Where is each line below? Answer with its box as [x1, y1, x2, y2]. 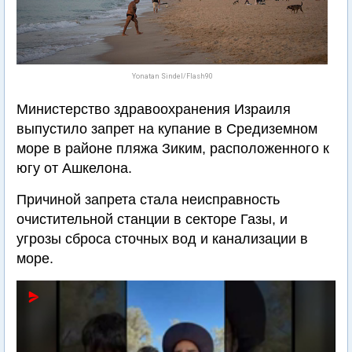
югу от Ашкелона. [16, 160, 132, 176]
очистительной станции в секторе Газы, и [16, 211, 288, 227]
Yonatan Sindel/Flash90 [131, 72, 213, 80]
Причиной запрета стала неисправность [16, 192, 280, 207]
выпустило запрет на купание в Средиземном [16, 121, 317, 137]
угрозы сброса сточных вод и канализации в [16, 231, 308, 247]
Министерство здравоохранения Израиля [16, 101, 291, 117]
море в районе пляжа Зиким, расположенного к [16, 141, 329, 156]
